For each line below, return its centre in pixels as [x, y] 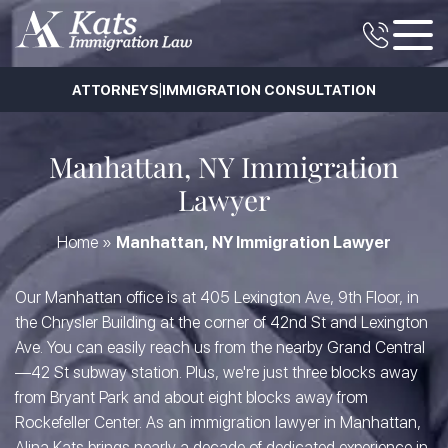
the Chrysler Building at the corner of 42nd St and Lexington [221, 322]
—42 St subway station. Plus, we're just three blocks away [216, 372]
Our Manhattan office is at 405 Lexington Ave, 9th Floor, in [217, 297]
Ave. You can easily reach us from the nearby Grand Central [220, 347]
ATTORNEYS [115, 89]
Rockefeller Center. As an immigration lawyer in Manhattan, [218, 422]
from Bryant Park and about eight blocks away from [191, 397]
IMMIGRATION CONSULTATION [269, 89]
